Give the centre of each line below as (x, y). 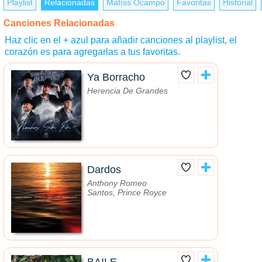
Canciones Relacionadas (59, 23)
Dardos (104, 170)
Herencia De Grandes (127, 91)
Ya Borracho (116, 77)
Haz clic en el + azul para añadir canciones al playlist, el (121, 40)
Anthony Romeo (117, 183)
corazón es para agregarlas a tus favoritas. (92, 52)
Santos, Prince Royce (127, 193)
